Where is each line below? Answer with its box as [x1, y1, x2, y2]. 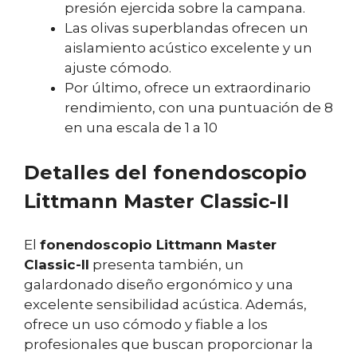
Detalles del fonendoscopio [24, 160, 307, 184]
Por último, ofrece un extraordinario [65, 80, 311, 96]
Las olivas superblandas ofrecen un [65, 20, 308, 37]
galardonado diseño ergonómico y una [24, 276, 293, 292]
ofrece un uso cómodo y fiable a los [24, 316, 268, 332]
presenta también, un [89, 256, 244, 273]
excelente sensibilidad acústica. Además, [24, 296, 307, 312]
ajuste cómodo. [65, 60, 171, 76]
